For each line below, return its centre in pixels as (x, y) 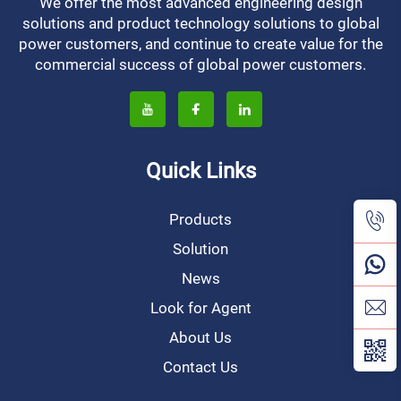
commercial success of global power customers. (200, 65)
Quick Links (200, 171)
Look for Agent (200, 308)
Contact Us (200, 367)
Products (200, 220)
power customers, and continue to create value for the (200, 44)
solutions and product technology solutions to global (200, 24)
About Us (200, 338)
